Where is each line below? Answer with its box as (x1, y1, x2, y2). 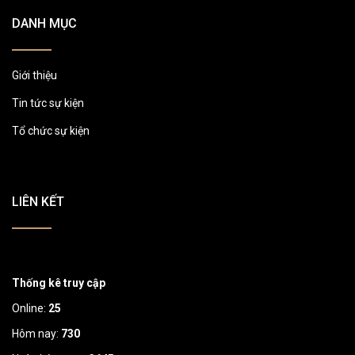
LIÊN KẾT (12, 193, 64, 209)
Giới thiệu (12, 68, 57, 82)
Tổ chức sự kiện (12, 124, 90, 137)
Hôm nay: (12, 326, 61, 340)
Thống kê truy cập (12, 276, 105, 289)
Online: (12, 301, 48, 315)
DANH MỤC (12, 15, 77, 31)
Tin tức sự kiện (12, 96, 84, 109)
